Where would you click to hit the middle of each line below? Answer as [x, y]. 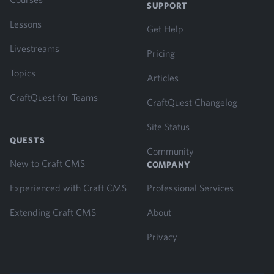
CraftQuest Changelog [192, 102]
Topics [23, 73]
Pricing [161, 53]
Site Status [168, 127]
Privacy [162, 237]
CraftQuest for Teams [54, 97]
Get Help [165, 29]
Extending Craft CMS [53, 212]
